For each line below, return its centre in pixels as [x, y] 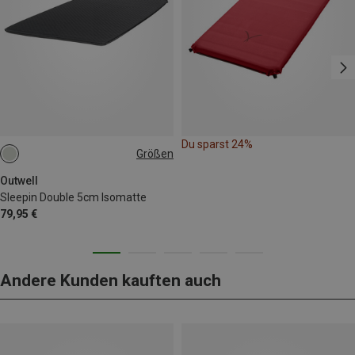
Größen [155, 153]
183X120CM [39, 160]
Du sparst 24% [217, 145]
